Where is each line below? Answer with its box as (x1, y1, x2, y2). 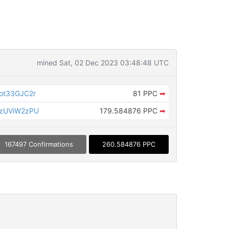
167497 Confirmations (4, 140, 73, 149)
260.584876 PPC (102, 140, 155, 149)
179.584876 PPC (99, 106, 159, 115)
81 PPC (132, 89, 159, 98)
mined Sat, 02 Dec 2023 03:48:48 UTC (36, 58, 169, 67)
